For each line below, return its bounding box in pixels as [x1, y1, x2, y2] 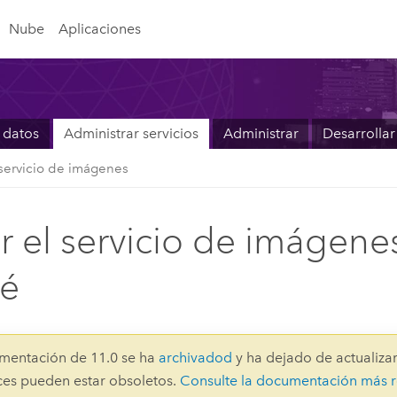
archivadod [159, 348, 233, 366]
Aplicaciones [58, 19, 141, 37]
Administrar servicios [63, 125, 198, 143]
